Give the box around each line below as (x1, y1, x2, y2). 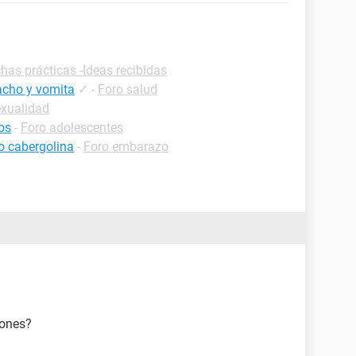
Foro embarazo (83, 139, 168, 154)
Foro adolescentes (21, 120, 123, 135)
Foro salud (98, 82, 157, 97)
